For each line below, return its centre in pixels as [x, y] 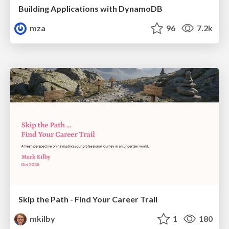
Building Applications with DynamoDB [90, 9]
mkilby [42, 218]
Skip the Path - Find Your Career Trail [88, 199]
